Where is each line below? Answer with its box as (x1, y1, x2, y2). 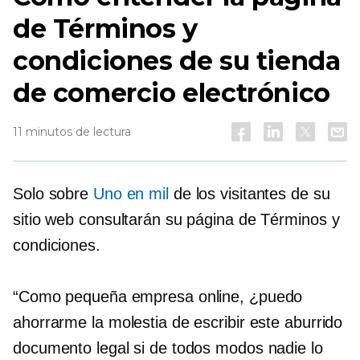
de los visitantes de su (168, 185, 330, 202)
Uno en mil (92, 185, 169, 202)
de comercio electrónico (13, 77, 330, 108)
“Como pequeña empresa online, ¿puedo (13, 288, 303, 305)
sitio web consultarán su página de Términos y (13, 211, 340, 228)
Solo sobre (13, 185, 93, 202)
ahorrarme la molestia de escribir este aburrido (13, 313, 343, 331)
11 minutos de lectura (13, 125, 131, 139)
